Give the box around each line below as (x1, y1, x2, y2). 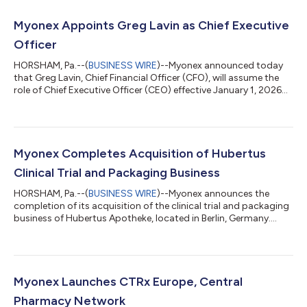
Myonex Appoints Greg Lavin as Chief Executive (14, 17, 289, 33)
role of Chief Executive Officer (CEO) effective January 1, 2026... (14, 84, 288, 96)
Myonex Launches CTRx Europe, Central (14, 273, 243, 289)
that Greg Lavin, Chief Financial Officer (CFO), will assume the (14, 71, 279, 84)
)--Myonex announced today (157, 59, 283, 71)
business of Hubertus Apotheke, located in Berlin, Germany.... (14, 212, 277, 224)
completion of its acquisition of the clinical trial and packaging (14, 199, 289, 212)
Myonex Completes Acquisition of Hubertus (14, 145, 266, 161)
